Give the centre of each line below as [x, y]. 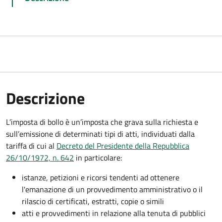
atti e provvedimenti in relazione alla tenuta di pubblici [114, 213]
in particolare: [98, 157]
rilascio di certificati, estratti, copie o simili [93, 201]
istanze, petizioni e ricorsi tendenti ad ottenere [101, 177]
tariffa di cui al [31, 145]
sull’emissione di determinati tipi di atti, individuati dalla [100, 134]
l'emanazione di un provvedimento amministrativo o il [112, 189]
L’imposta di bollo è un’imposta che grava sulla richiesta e [102, 122]
